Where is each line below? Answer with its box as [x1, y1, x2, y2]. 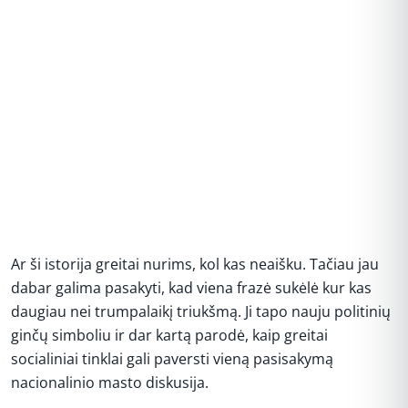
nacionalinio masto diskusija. [11, 372, 209, 393]
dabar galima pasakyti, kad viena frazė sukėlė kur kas [11, 278, 372, 298]
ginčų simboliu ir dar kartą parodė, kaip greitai [11, 325, 328, 345]
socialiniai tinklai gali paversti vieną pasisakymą [11, 349, 333, 369]
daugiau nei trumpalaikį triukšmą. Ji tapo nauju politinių [11, 301, 391, 321]
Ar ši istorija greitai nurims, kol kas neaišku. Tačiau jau [11, 254, 379, 274]
